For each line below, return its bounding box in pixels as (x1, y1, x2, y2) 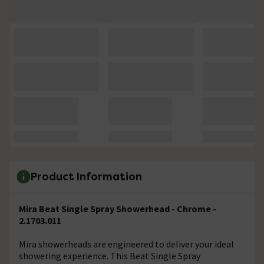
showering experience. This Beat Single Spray (19, 249, 200, 262)
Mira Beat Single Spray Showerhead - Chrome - (19, 202, 216, 214)
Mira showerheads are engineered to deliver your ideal (19, 237, 234, 250)
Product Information (31, 170, 142, 184)
